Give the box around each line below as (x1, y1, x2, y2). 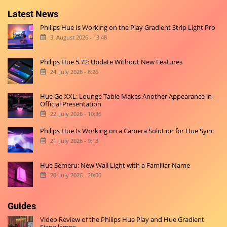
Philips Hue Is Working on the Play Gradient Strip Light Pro (40, 23, 216, 32)
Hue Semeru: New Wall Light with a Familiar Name (40, 161, 191, 170)
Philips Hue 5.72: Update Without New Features (40, 57, 183, 67)
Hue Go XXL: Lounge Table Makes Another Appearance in (40, 92, 212, 101)
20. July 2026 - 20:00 (50, 171, 101, 179)
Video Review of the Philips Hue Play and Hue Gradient (40, 215, 205, 224)
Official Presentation (40, 99, 102, 109)
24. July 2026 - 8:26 (50, 67, 98, 75)
